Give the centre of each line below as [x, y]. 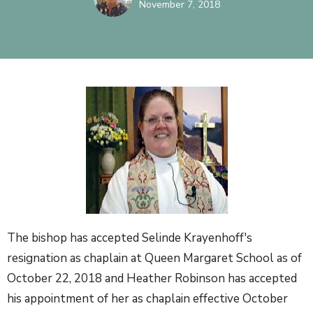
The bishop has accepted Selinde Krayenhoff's [130, 238]
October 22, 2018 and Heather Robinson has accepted [152, 278]
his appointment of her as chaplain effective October [147, 299]
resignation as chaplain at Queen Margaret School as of [154, 258]
